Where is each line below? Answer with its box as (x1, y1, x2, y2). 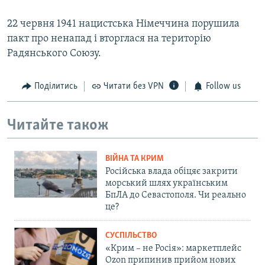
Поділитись (34, 82, 77, 92)
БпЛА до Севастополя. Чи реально (105, 190, 246, 201)
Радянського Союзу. (7, 48, 101, 60)
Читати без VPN (104, 82, 164, 92)
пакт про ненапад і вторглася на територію (7, 33, 211, 45)
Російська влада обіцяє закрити (105, 167, 238, 177)
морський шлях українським (105, 179, 228, 189)
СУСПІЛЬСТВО (105, 231, 157, 241)
